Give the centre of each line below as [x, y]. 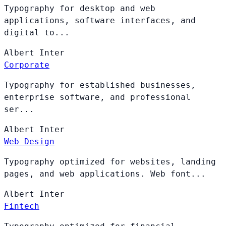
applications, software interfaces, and [100, 20]
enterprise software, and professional [97, 97]
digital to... [37, 32]
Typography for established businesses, [100, 85]
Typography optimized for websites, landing [110, 161]
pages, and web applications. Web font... [105, 174]
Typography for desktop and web [80, 8]
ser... [19, 109]
